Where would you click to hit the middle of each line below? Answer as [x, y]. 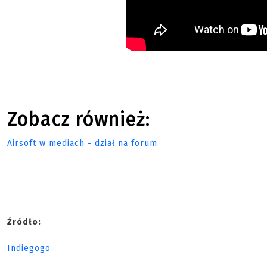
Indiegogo [29, 249]
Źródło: [24, 222]
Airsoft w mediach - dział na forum [82, 144]
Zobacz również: [79, 119]
